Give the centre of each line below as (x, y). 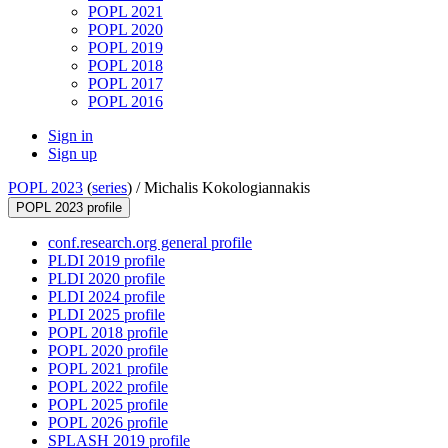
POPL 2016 (125, 102)
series (109, 188)
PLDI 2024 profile (106, 297)
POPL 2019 (125, 48)
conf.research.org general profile (150, 243)
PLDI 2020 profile (106, 279)
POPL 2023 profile (69, 208)
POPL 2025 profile (108, 405)
